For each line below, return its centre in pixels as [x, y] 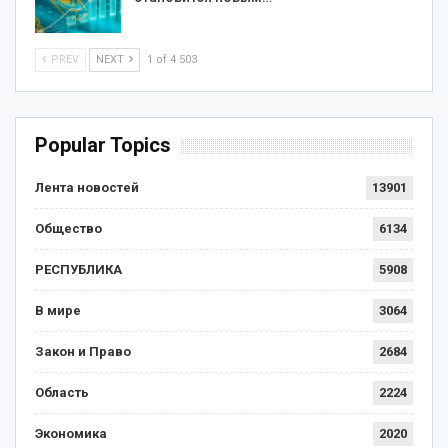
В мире [58, 311]
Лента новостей [87, 188]
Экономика [71, 434]
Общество [68, 229]
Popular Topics [103, 145]
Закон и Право [83, 352]
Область [62, 393]
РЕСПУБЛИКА [78, 270]
